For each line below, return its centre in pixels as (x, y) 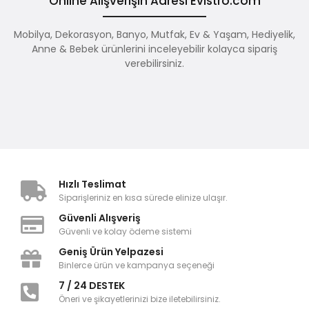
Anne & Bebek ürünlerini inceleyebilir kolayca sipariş (154, 49)
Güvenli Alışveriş (100, 218)
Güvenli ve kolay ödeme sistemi (125, 231)
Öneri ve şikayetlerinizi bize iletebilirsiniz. (140, 299)
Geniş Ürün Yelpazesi (111, 252)
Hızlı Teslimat (92, 184)
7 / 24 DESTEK (92, 286)
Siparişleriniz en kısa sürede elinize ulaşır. (143, 198)
